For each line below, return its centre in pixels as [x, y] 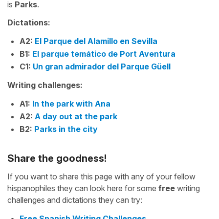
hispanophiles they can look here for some [83, 188]
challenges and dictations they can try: [75, 200]
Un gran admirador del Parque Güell [102, 66]
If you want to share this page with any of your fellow [101, 176]
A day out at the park [76, 116]
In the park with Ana [71, 104]
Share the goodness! [57, 158]
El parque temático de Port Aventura [104, 54]
